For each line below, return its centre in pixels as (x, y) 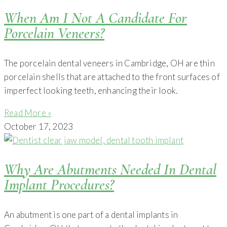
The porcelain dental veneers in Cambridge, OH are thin (109, 63)
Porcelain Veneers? (54, 33)
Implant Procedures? (59, 184)
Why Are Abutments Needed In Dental (110, 169)
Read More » (28, 112)
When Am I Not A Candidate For (96, 18)
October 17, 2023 (39, 126)
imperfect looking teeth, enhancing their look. (91, 90)
